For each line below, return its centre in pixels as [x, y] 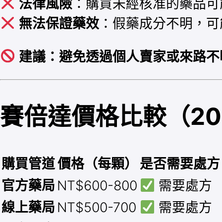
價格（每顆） [97, 164]
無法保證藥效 [59, 23]
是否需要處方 [180, 164]
